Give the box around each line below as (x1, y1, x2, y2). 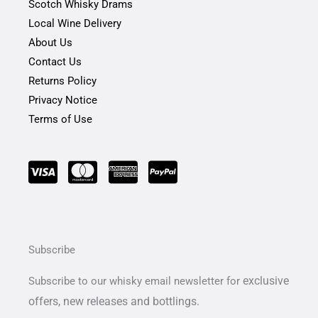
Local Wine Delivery (28, 16, 121, 30)
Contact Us (28, 55, 82, 68)
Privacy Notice (28, 93, 97, 106)
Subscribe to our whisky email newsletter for (28, 274, 243, 287)
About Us (28, 35, 72, 49)
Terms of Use (28, 112, 92, 126)
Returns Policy (28, 74, 97, 87)
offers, (28, 294, 60, 308)
